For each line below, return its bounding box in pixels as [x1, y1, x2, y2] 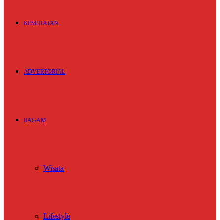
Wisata [43, 164, 64, 172]
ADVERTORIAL [24, 68, 65, 75]
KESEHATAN [24, 20, 58, 27]
